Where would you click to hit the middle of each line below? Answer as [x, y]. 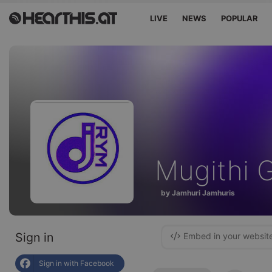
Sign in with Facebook [76, 263]
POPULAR [240, 18]
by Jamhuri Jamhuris [198, 192]
